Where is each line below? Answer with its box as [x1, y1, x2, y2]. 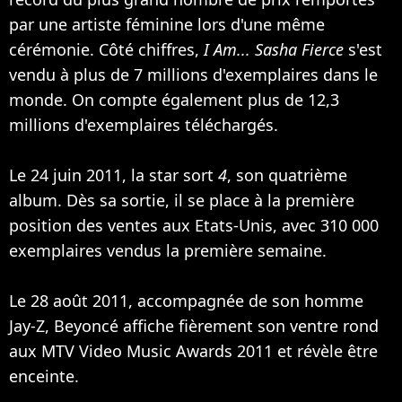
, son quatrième [227, 163, 347, 186]
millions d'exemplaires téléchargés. [9, 113, 278, 135]
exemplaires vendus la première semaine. [9, 239, 327, 261]
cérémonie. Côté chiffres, [9, 38, 204, 60]
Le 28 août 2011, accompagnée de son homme [9, 289, 363, 311]
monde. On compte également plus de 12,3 [9, 88, 339, 110]
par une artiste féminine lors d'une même [9, 13, 325, 35]
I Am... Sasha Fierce [204, 38, 344, 60]
